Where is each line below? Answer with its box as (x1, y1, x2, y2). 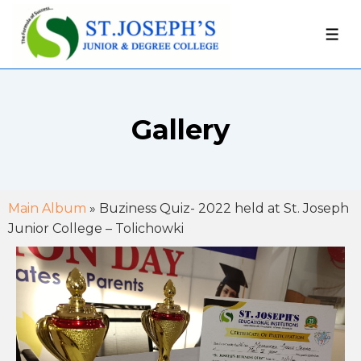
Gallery (131, 113, 230, 147)
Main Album (8, 201, 86, 216)
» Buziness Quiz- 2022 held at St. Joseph (86, 201, 349, 216)
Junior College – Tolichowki (8, 221, 184, 236)
